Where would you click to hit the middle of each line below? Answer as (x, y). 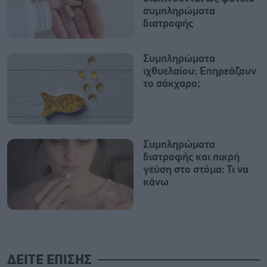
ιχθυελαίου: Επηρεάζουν (200, 72)
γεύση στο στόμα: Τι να (196, 170)
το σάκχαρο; (172, 84)
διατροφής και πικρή (191, 157)
